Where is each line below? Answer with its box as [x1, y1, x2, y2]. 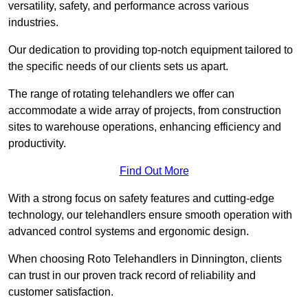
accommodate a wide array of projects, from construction [8, 104, 281, 117]
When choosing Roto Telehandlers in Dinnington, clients [8, 253, 282, 265]
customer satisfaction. [8, 286, 113, 298]
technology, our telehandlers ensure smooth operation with [8, 209, 292, 221]
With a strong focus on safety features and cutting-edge [8, 192, 274, 205]
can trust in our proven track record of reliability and [8, 269, 256, 282]
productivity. [8, 137, 66, 150]
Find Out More [119, 165, 189, 177]
